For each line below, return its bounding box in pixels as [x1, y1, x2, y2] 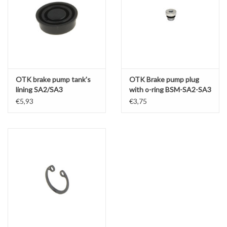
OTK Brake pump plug [129, 75, 199, 84]
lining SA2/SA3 [16, 85, 63, 94]
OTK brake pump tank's [16, 75, 91, 84]
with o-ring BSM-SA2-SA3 [129, 85, 211, 94]
